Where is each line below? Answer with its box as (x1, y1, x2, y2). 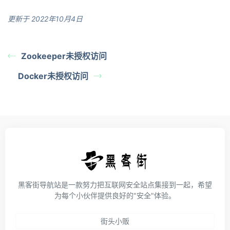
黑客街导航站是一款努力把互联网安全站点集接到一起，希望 (18, 180, 212, 189)
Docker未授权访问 (18, 71, 88, 81)
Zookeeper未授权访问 (21, 51, 107, 61)
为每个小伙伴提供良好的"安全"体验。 (54, 191, 176, 200)
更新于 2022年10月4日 (8, 14, 83, 23)
